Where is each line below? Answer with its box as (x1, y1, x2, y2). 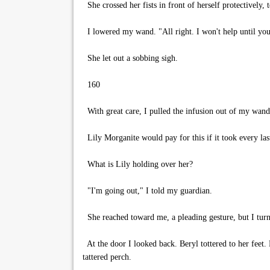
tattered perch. (83, 253, 131, 262)
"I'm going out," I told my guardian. (83, 186, 212, 195)
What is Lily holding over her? (83, 160, 193, 169)
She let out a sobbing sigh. (83, 54, 178, 63)
